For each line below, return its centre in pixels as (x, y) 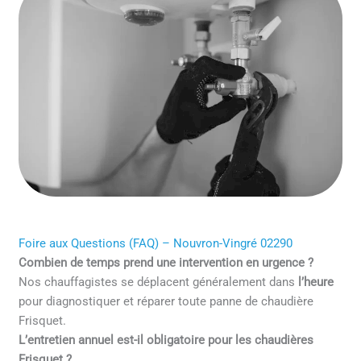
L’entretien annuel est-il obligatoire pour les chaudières (166, 340)
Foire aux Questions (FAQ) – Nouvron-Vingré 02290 (156, 244)
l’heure (316, 282)
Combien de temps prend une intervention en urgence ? (166, 263)
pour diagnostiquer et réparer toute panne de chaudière (166, 302)
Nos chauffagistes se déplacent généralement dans (159, 282)
